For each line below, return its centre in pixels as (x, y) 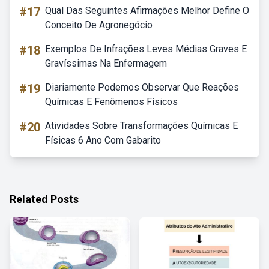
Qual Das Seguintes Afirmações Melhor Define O (147, 11)
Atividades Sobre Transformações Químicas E (141, 126)
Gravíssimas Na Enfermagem (106, 63)
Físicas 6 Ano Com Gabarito (103, 140)
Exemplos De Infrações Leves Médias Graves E (146, 49)
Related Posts (44, 199)
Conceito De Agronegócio (99, 25)
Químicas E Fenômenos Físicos (111, 102)
